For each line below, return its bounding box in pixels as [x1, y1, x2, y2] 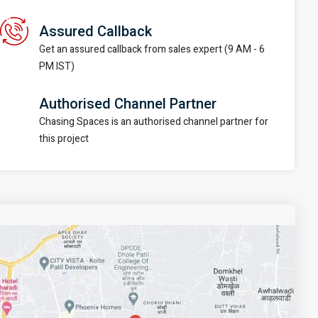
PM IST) [39, 58, 75, 74]
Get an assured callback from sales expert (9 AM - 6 [39, 41, 265, 57]
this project [39, 131, 89, 146]
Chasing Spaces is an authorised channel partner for [39, 114, 269, 129]
